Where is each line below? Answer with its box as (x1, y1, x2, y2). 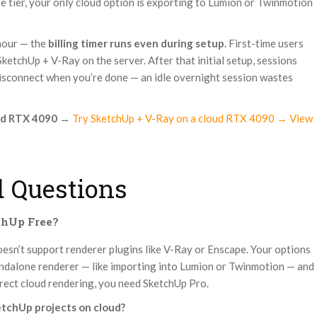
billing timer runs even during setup (48, 37, 224, 50)
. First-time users (224, 37, 304, 50)
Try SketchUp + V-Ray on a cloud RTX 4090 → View (72, 112, 313, 125)
